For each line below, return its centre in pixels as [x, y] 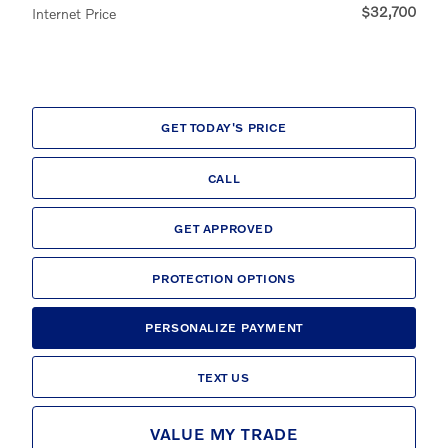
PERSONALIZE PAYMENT [224, 327]
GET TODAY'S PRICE [224, 128]
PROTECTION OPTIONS [224, 278]
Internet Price [74, 14]
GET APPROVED [224, 228]
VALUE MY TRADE [224, 434]
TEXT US [224, 377]
